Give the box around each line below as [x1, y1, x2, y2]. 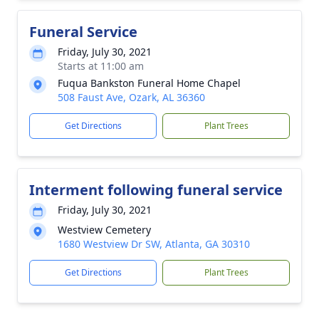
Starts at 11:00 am [58, 59, 144, 73]
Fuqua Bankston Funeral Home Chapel [58, 76, 241, 90]
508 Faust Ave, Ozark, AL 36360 [58, 90, 205, 104]
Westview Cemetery [58, 223, 151, 236]
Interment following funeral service [29, 180, 283, 199]
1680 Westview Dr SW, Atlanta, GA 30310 [58, 237, 250, 251]
